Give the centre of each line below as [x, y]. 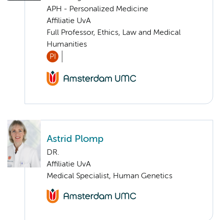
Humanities [67, 45]
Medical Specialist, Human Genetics [110, 176]
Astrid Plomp [75, 139]
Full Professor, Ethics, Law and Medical [114, 33]
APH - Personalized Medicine [97, 10]
